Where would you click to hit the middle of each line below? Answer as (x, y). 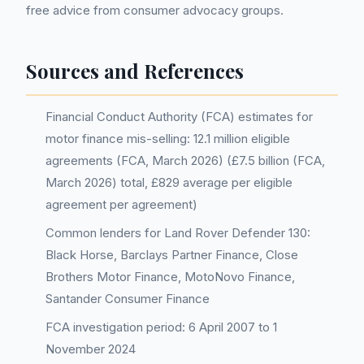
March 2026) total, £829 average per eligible (169, 182)
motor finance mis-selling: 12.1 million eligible (168, 139)
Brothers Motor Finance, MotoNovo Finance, (170, 277)
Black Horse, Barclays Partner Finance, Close (172, 255)
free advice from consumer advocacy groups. (155, 10)
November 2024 (91, 349)
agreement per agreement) (121, 204)
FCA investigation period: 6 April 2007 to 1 (161, 327)
